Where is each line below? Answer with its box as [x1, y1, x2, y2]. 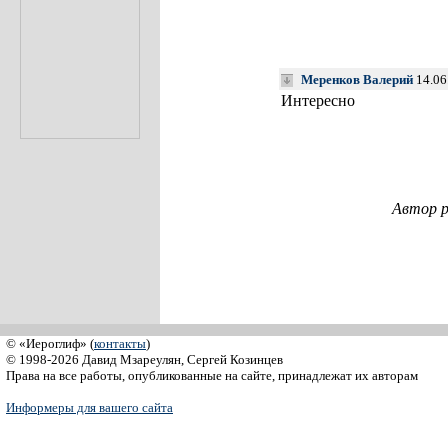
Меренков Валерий [300, 72, 413, 87]
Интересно [280, 92, 355, 109]
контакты [94, 336, 146, 351]
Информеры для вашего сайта [6, 400, 173, 415]
